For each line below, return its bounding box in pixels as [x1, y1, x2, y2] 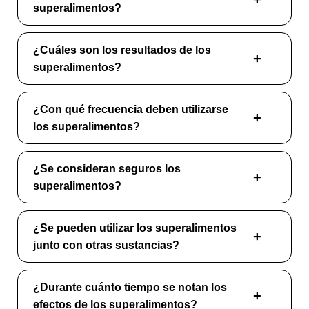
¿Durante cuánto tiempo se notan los [33, 281, 227, 293]
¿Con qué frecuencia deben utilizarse [33, 103, 228, 115]
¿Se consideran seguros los [33, 162, 181, 175]
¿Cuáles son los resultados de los [33, 43, 211, 56]
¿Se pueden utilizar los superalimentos [33, 221, 237, 234]
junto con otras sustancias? [33, 239, 179, 251]
